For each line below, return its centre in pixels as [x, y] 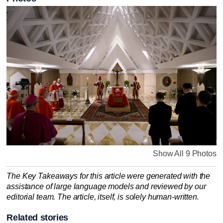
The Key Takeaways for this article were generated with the [109, 176]
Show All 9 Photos [185, 154]
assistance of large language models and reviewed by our [106, 187]
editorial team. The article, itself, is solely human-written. [103, 197]
